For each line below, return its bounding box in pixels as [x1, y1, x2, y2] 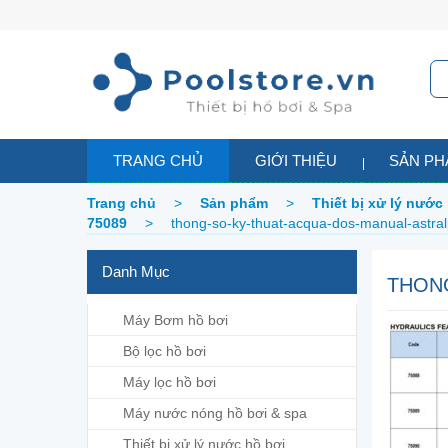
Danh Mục [102, 263, 170, 281]
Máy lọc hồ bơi [123, 374, 216, 391]
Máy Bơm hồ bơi [123, 311, 228, 328]
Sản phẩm [200, 195, 268, 212]
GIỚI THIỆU [255, 152, 337, 170]
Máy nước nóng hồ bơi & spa [123, 405, 307, 422]
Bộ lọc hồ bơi [123, 342, 206, 359]
